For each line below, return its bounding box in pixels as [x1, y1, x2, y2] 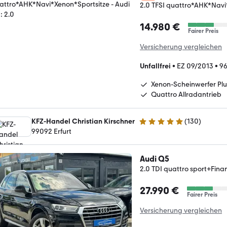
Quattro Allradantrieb [151, 90, 221, 99]
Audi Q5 [140, 154, 169, 164]
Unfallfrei [140, 61, 171, 70]
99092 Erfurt [31, 127, 71, 136]
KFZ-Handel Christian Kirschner [31, 117, 135, 126]
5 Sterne [138, 121, 165, 130]
